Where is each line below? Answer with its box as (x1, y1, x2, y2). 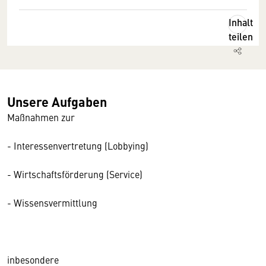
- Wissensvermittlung (7, 196, 97, 209)
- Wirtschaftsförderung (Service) (7, 167, 142, 180)
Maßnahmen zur (7, 110, 75, 123)
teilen (229, 30, 253, 43)
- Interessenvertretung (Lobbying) (7, 139, 148, 152)
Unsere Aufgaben (7, 92, 107, 110)
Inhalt (229, 15, 253, 29)
